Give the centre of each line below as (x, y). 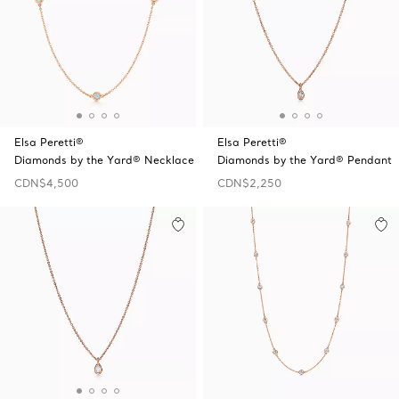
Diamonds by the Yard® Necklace (104, 160)
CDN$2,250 (249, 183)
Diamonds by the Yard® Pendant (305, 160)
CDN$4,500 (46, 183)
